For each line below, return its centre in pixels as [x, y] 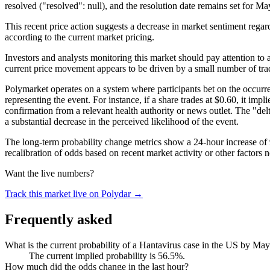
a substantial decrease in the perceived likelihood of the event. [122, 121]
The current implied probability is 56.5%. [107, 256]
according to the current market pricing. [80, 37]
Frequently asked [58, 219]
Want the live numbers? [49, 173]
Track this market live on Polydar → [74, 193]
